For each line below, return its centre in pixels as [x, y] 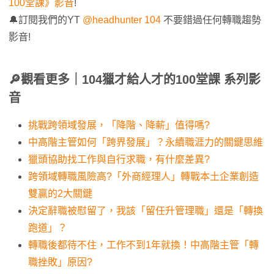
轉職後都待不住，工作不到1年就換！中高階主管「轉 [143, 245]
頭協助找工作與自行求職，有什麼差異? [124, 159]
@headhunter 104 [122, 20]
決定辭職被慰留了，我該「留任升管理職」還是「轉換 [146, 210]
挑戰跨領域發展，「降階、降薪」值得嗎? [120, 125]
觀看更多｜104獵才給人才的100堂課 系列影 [141, 79]
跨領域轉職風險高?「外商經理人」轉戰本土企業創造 [143, 176]
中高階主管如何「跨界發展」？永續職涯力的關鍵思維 [146, 142]
